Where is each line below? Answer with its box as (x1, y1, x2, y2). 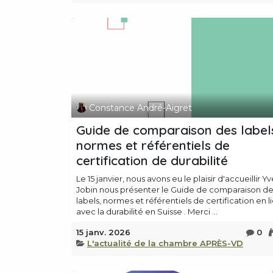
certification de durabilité (76, 152, 228, 169)
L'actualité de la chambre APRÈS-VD (87, 238, 243, 249)
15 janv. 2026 (76, 227, 130, 238)
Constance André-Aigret (88, 102, 192, 113)
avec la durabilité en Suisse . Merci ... (76, 207, 218, 217)
